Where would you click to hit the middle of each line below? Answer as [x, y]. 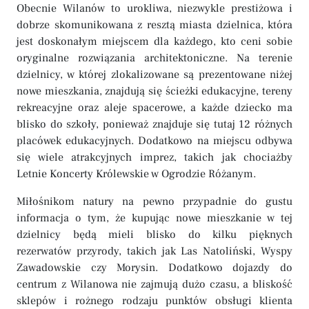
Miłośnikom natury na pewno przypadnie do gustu [154, 201]
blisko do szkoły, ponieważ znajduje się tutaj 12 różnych [154, 124]
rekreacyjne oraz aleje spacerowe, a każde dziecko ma [154, 108]
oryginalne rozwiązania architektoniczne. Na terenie [154, 58]
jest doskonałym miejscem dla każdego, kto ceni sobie [154, 41]
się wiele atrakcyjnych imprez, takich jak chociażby [154, 157]
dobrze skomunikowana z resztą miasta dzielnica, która [154, 25]
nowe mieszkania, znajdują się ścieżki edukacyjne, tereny [154, 91]
